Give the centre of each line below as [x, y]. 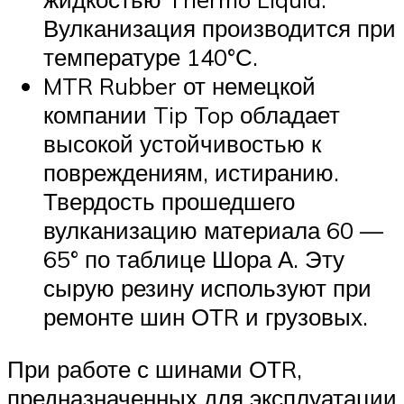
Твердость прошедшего [169, 202]
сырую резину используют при [207, 288]
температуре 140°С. [151, 57]
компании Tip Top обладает [192, 115]
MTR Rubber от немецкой [179, 86]
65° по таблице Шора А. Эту [194, 259]
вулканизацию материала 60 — [213, 230]
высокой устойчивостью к [182, 144]
